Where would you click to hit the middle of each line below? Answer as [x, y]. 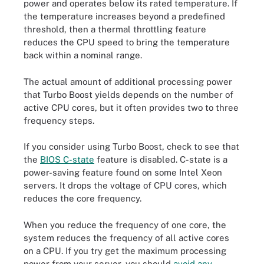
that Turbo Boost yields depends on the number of [128, 94]
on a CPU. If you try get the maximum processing [125, 250]
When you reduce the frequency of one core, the [125, 225]
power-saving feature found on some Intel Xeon [123, 172]
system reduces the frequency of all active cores [126, 237]
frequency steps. [59, 120]
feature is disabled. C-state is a [161, 159]
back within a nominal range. [83, 55]
